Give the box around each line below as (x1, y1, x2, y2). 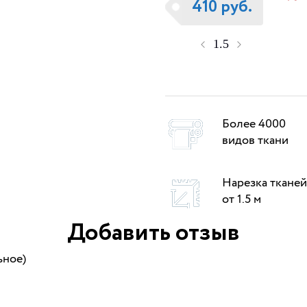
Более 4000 (221, 114, 286, 133)
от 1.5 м (221, 190, 261, 208)
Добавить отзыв (67, 221, 240, 245)
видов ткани (221, 131, 288, 149)
